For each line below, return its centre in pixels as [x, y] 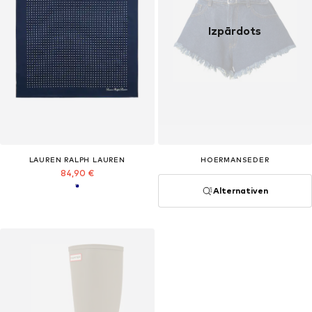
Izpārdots [235, 31]
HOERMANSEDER [235, 159]
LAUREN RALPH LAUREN [77, 159]
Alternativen [240, 190]
